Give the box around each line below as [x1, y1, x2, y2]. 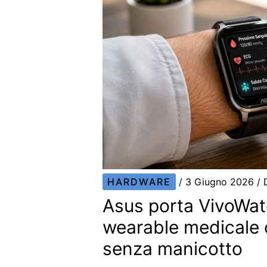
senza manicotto [103, 238, 243, 260]
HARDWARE [107, 176, 172, 188]
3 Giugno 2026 [185, 176, 257, 188]
